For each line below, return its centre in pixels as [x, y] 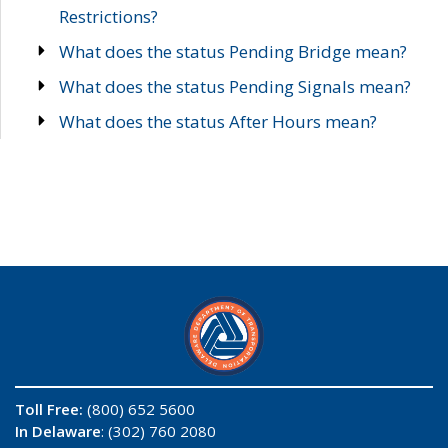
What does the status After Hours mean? [217, 121]
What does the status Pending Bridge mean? [232, 51]
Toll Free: [49, 409]
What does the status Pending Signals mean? [234, 86]
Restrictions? [108, 16]
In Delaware [58, 431]
